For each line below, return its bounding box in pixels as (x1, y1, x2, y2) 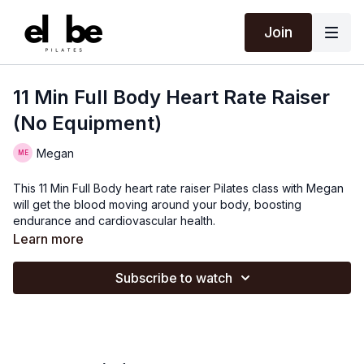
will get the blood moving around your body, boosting (13, 197, 301, 211)
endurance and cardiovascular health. (13, 214, 215, 227)
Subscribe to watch (115, 270, 232, 286)
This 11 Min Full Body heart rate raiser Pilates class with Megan (13, 181, 344, 195)
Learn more (13, 231, 84, 247)
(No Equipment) (13, 111, 162, 135)
